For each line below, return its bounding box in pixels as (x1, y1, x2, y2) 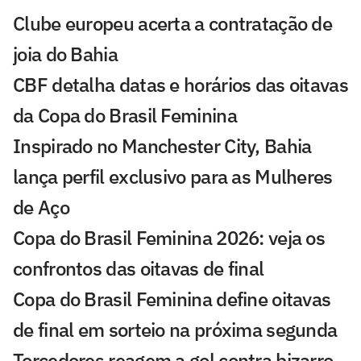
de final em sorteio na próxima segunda (13, 316, 338, 342)
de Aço (13, 193, 69, 220)
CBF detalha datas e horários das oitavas (13, 71, 348, 98)
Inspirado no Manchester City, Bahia (13, 132, 312, 159)
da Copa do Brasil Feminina (13, 102, 237, 128)
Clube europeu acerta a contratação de (13, 10, 333, 36)
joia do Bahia (13, 40, 118, 67)
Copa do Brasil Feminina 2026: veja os (13, 224, 326, 251)
